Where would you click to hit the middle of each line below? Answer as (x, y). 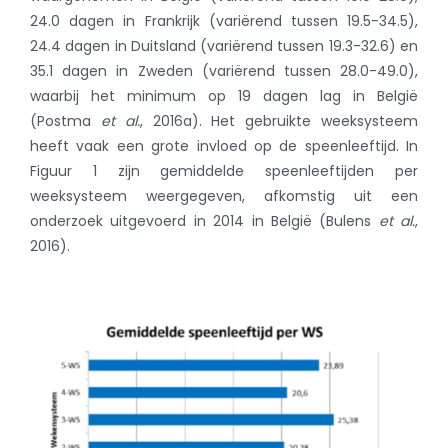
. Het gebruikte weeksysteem (308, 120)
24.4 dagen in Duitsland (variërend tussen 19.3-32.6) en (224, 45)
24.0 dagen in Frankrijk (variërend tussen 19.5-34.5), (224, 20)
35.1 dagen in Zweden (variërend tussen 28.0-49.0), (224, 70)
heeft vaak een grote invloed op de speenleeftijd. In (224, 145)
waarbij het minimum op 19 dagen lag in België (224, 95)
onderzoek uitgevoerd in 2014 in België (175, 220)
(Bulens (345, 220)
